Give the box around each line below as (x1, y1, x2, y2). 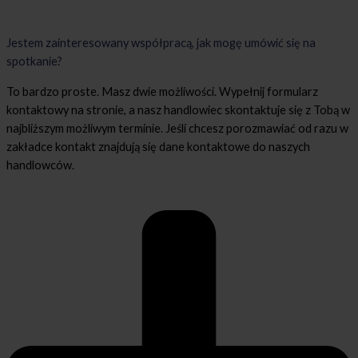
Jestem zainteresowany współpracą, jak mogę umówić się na (6, 36, 316, 50)
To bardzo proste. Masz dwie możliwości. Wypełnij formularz (6, 84, 318, 98)
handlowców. (6, 157, 74, 172)
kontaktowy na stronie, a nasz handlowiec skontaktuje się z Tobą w (6, 102, 350, 117)
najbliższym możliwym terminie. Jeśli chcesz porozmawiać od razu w (6, 121, 348, 135)
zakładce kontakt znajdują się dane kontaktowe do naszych (6, 139, 310, 153)
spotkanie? (6, 54, 62, 69)
